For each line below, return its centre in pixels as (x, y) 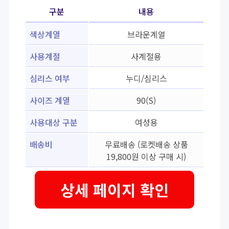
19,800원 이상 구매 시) (146, 157)
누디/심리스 (146, 78)
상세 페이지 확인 (114, 190)
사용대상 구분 (54, 122)
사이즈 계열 (50, 100)
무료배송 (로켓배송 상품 (146, 144)
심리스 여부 (50, 78)
